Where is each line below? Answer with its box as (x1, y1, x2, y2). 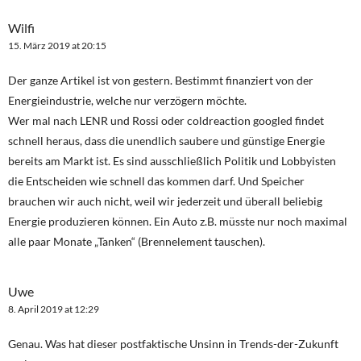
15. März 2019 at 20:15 (8, 39, 106, 52)
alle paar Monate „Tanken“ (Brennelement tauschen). (8, 234, 265, 249)
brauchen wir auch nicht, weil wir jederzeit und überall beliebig (8, 194, 322, 209)
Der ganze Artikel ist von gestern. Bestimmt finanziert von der (8, 73, 313, 88)
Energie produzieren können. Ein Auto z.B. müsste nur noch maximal (8, 214, 347, 229)
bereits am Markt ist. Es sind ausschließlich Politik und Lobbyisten (8, 154, 336, 168)
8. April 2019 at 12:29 (8, 303, 99, 316)
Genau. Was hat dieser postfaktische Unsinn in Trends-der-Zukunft (8, 337, 338, 351)
